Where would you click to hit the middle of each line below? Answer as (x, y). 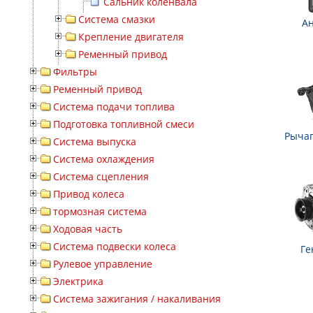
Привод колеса (89, 194)
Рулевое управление (103, 264)
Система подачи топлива (114, 107)
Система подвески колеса (115, 246)
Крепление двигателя (131, 37)
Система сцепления (101, 176)
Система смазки (117, 19)
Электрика (78, 281)
